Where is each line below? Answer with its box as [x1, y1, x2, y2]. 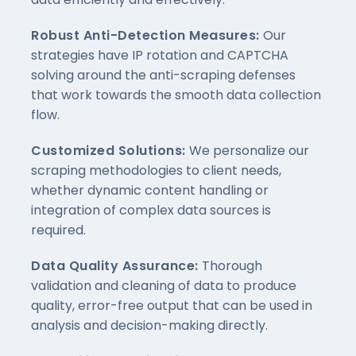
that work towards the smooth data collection [31, 86, 321, 105]
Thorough [202, 257, 262, 276]
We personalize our [189, 141, 309, 161]
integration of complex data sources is [31, 201, 271, 220]
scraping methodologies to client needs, [31, 161, 281, 180]
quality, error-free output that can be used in [31, 296, 312, 315]
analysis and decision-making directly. [31, 316, 268, 335]
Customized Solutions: [31, 141, 189, 161]
